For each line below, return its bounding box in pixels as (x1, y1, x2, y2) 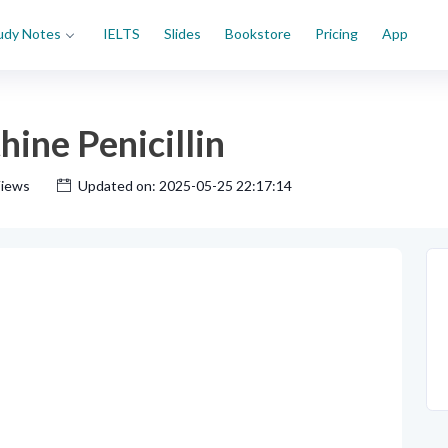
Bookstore (225, 25, 291, 42)
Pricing (315, 25, 358, 42)
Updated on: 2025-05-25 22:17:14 (78, 177, 292, 194)
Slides (164, 25, 201, 42)
